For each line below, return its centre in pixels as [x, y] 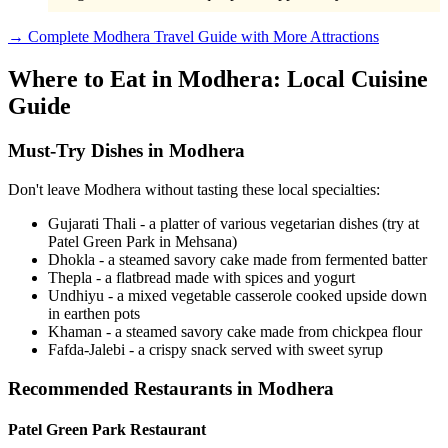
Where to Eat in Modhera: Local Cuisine [218, 79]
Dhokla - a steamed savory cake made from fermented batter [237, 259]
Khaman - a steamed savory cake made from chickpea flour [235, 331]
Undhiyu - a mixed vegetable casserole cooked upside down [237, 295]
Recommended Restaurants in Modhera [171, 388]
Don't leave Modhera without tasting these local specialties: [194, 189]
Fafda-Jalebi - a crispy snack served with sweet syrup [215, 349]
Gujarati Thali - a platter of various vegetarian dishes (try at [233, 223]
